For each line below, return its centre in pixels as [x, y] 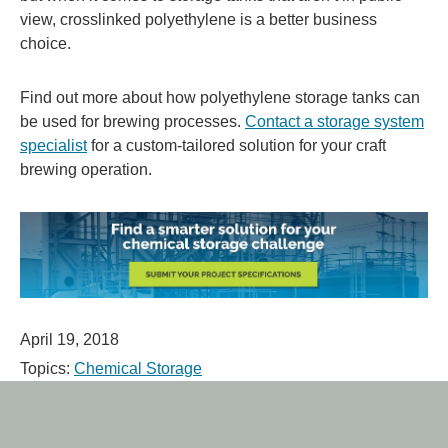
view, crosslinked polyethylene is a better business [198, 19]
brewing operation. [86, 169]
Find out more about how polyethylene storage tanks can [220, 97]
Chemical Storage [138, 369]
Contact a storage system [334, 121]
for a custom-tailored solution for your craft [236, 145]
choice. [45, 43]
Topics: [47, 369]
